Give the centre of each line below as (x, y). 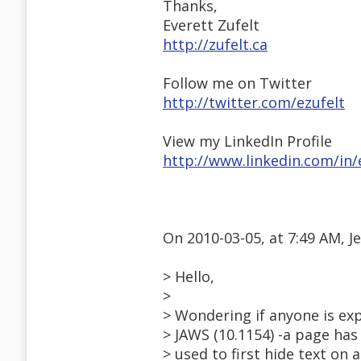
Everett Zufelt (211, 25)
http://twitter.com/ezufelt (254, 103)
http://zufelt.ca (215, 45)
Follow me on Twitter (237, 83)
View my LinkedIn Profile (247, 141)
